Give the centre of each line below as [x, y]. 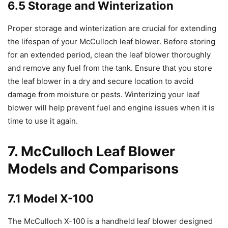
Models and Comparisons [93, 168]
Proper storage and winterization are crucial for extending [112, 28]
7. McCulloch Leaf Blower [91, 151]
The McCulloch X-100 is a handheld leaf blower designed [110, 221]
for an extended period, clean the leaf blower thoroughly [109, 54]
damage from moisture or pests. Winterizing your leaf [104, 94]
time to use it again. [43, 121]
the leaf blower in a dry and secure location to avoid [101, 81]
